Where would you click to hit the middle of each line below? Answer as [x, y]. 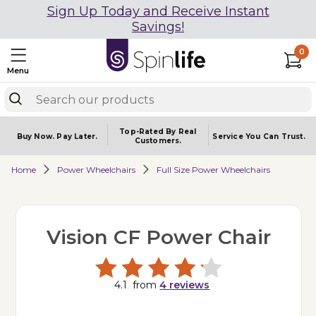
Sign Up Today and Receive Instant [158, 11]
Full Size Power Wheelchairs [213, 169]
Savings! [158, 27]
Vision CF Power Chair [158, 237]
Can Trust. [284, 136]
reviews [190, 285]
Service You [238, 136]
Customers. [158, 141]
